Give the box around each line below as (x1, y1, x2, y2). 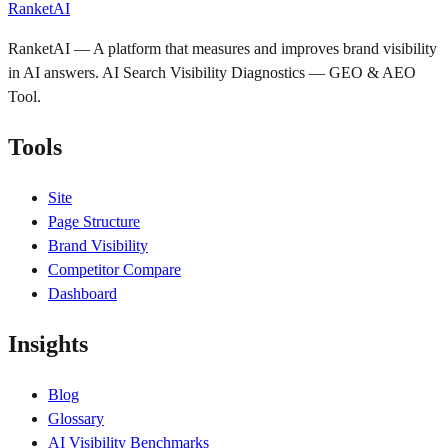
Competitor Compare (48, 260, 181, 278)
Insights (8, 330, 88, 357)
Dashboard (48, 284, 117, 302)
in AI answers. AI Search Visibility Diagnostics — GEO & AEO (8, 63, 416, 81)
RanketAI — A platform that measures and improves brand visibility (8, 39, 437, 57)
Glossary (48, 409, 104, 427)
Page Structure (48, 212, 140, 230)
